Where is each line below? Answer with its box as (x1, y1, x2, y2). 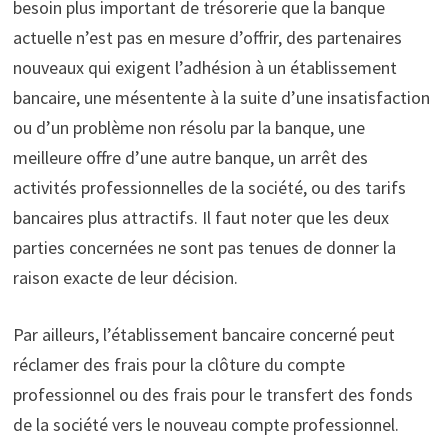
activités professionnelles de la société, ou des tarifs (12, 176, 406, 200)
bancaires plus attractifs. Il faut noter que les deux (12, 206, 389, 230)
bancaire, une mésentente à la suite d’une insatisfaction (12, 86, 430, 110)
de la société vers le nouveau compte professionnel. (12, 413, 399, 437)
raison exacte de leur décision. (12, 266, 238, 290)
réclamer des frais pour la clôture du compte (12, 353, 345, 377)
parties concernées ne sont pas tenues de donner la (12, 236, 396, 260)
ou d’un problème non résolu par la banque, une (12, 116, 365, 140)
